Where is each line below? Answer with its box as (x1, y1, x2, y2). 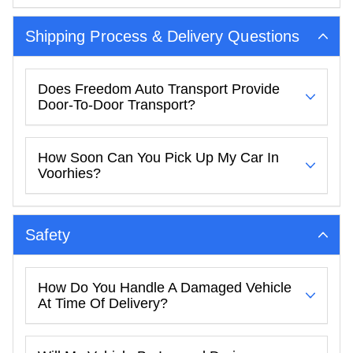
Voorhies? (38, 165, 101, 181)
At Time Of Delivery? (38, 295, 168, 311)
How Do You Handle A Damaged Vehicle (38, 279, 292, 295)
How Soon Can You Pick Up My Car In (38, 149, 279, 165)
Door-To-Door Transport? (38, 96, 195, 113)
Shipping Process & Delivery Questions (25, 27, 299, 45)
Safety (25, 225, 71, 243)
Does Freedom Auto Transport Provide (38, 80, 280, 97)
